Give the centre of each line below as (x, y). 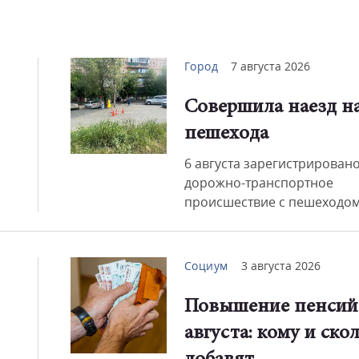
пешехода (226, 134)
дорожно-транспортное (258, 183)
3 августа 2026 (280, 266)
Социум (206, 266)
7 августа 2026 (270, 66)
